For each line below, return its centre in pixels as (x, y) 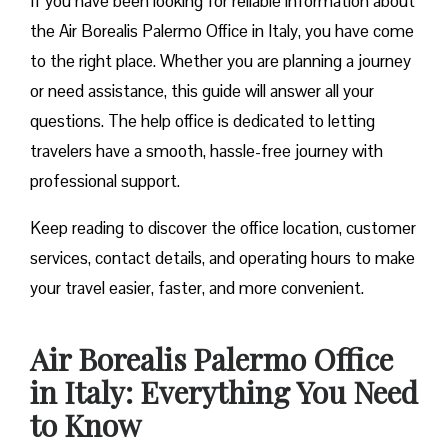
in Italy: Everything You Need (224, 392)
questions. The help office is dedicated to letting (202, 121)
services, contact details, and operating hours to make (222, 258)
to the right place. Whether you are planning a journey (220, 61)
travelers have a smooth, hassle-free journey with (206, 151)
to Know (85, 425)
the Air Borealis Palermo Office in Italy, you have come (222, 31)
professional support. (107, 181)
